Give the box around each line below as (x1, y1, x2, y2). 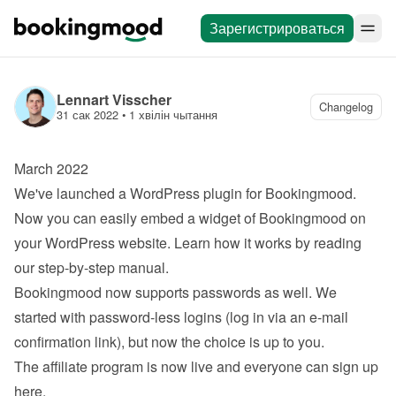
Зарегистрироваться (209, 18, 345, 38)
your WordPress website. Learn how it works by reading (14, 232, 362, 253)
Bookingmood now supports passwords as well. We (14, 282, 337, 302)
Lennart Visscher (57, 89, 171, 110)
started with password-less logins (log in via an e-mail (14, 307, 348, 327)
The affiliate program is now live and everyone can (14, 356, 332, 377)
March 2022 (14, 158, 88, 179)
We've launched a (14, 183, 130, 203)
